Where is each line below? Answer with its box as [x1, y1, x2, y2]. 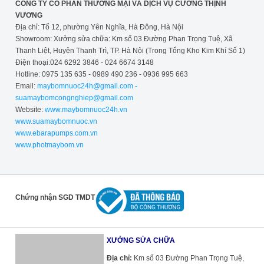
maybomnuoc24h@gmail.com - [37, 82, 137, 91]
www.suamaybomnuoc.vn [15, 117, 97, 126]
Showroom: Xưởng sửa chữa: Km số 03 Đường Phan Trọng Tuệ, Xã [15, 35, 233, 44]
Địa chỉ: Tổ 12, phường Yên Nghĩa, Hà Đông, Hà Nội [15, 23, 183, 32]
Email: [15, 82, 37, 91]
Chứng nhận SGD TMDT [15, 193, 95, 202]
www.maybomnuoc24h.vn [42, 105, 127, 114]
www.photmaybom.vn [15, 141, 84, 150]
